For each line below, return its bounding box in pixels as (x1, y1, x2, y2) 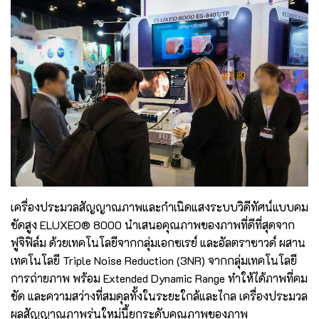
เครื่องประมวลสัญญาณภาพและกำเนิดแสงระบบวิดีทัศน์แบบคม (11, 199, 308, 215)
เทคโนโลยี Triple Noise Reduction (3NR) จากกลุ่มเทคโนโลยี (11, 253, 297, 268)
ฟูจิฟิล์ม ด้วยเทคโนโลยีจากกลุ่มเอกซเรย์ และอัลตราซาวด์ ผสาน (11, 235, 305, 251)
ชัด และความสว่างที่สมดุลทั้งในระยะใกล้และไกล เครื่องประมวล (11, 288, 308, 304)
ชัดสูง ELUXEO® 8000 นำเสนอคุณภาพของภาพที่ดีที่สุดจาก (11, 217, 295, 233)
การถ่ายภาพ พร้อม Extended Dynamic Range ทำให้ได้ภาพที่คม (11, 271, 308, 286)
